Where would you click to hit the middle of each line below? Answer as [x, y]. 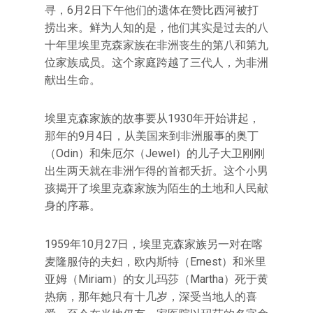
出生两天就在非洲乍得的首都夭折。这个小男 [156, 171]
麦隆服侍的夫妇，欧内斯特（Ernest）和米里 [155, 262]
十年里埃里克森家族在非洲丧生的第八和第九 [156, 45]
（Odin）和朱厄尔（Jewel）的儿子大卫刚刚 [155, 153]
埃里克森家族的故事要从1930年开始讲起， [152, 118]
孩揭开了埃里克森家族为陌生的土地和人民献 [156, 188]
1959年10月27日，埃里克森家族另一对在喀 [154, 244]
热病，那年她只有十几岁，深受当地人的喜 [151, 297]
